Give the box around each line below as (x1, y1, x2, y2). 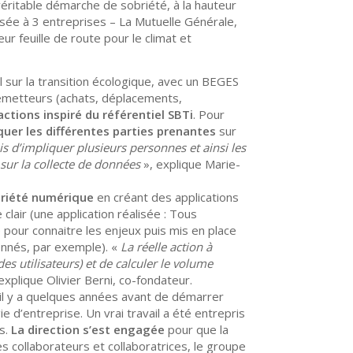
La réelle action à (121, 239, 212, 255)
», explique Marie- (143, 156, 240, 173)
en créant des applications (94, 189, 239, 206)
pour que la (165, 321, 229, 338)
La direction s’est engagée (11, 321, 165, 338)
